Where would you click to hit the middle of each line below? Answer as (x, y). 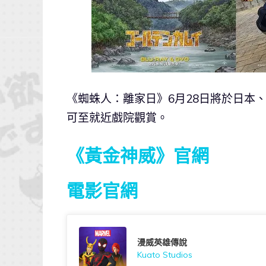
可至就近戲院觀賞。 (117, 118)
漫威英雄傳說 (162, 242)
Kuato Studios (165, 254)
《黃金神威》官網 (138, 155)
